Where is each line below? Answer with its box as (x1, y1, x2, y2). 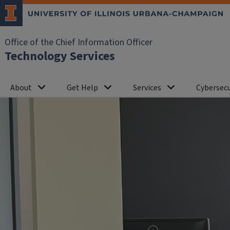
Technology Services (5, 47, 115, 65)
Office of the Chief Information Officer (5, 36, 152, 49)
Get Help (67, 82, 98, 93)
